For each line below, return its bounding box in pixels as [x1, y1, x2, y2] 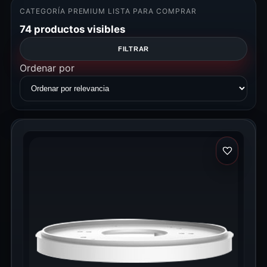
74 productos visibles [20, 23, 125, 35]
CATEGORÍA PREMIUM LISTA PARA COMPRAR [20, 7, 197, 15]
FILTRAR [118, 45, 149, 52]
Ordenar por [20, 62, 74, 74]
